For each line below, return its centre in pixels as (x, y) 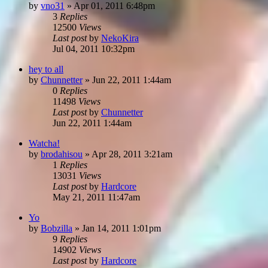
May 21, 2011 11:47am (96, 197)
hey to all (46, 69)
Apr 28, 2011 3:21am (132, 154)
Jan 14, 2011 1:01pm (121, 228)
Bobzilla (57, 228)
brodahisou (62, 154)
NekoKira (120, 38)
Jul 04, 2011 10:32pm (94, 48)
